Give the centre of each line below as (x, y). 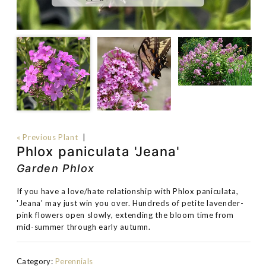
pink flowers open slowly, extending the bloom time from (125, 215)
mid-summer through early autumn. (84, 227)
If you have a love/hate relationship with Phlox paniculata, (128, 191)
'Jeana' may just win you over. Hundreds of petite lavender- (130, 203)
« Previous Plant (47, 137)
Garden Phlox (56, 168)
